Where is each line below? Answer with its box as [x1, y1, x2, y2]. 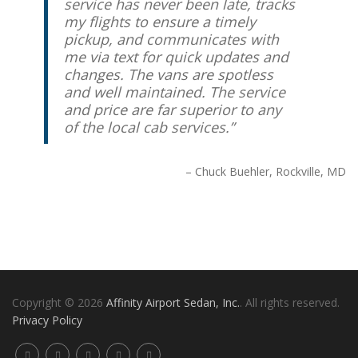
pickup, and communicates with [64, 30, 279, 50]
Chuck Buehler [195, 164, 269, 180]
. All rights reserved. [240, 295, 340, 311]
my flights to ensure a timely [64, 12, 256, 32]
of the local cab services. [64, 117, 229, 137]
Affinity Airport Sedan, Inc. [106, 295, 240, 311]
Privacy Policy [12, 312, 82, 328]
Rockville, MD [276, 164, 346, 180]
